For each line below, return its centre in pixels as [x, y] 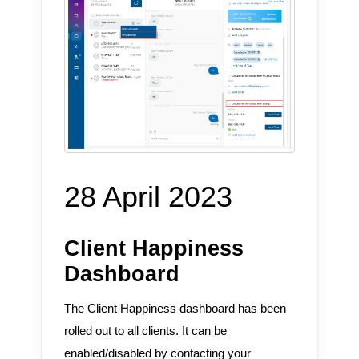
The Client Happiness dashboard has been [175, 309]
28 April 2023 [148, 196]
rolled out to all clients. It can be [145, 331]
